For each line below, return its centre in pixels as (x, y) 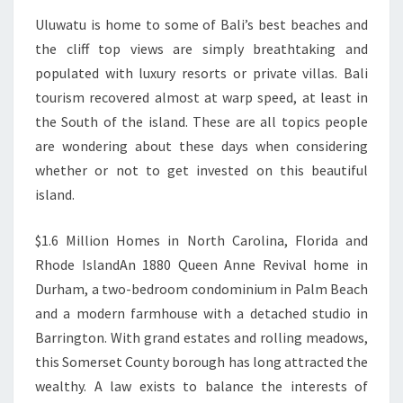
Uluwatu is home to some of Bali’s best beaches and (201, 24)
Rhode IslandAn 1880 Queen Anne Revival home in (201, 264)
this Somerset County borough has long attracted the (201, 361)
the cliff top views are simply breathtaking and (201, 48)
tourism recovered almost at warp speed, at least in (201, 97)
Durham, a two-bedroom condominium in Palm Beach (201, 288)
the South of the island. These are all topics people (201, 121)
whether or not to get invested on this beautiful (201, 170)
